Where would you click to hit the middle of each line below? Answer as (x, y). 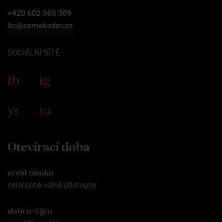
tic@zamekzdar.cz (40, 26)
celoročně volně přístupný (52, 185)
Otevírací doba (49, 146)
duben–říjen (30, 209)
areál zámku (30, 172)
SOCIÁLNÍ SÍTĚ (34, 53)
